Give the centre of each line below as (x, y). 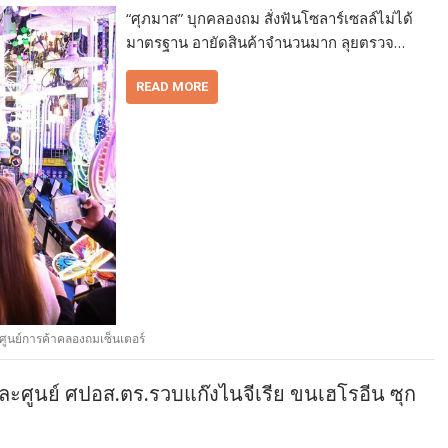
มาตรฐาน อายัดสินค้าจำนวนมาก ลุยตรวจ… (266, 42)
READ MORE (172, 87)
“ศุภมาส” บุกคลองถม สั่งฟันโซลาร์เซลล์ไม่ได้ (270, 18)
